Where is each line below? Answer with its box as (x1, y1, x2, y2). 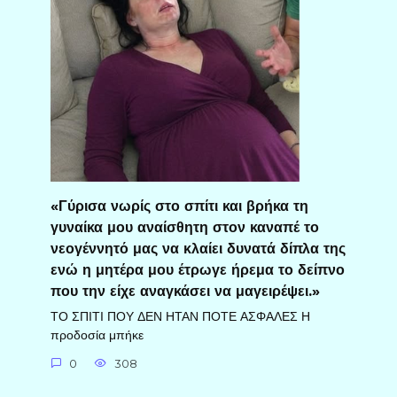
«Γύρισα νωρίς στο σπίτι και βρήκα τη (50, 197, 308, 214)
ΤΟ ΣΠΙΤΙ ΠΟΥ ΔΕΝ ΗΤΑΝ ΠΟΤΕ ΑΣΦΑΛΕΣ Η (50, 308, 310, 325)
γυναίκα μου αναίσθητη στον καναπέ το (50, 218, 319, 236)
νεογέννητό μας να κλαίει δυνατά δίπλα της (50, 239, 346, 257)
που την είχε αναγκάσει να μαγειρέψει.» (50, 282, 320, 300)
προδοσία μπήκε (50, 327, 144, 344)
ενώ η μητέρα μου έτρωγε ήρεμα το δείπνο (50, 261, 345, 278)
